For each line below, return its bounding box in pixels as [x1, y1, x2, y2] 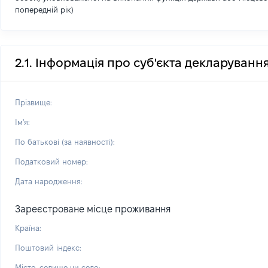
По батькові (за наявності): [15, 138, 115, 146]
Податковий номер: [15, 157, 88, 166]
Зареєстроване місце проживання [15, 204, 171, 214]
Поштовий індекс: [15, 243, 81, 252]
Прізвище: [15, 98, 52, 106]
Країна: [15, 224, 41, 232]
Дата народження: [15, 177, 83, 185]
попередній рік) [15, 5, 74, 14]
